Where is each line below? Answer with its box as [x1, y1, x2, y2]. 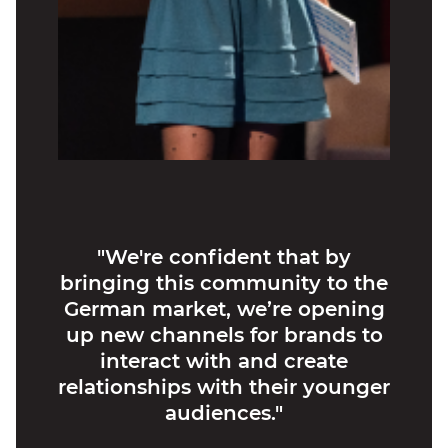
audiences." [165, 401, 283, 426]
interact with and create [100, 349, 348, 374]
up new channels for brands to [65, 323, 383, 348]
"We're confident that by [97, 245, 351, 270]
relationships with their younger [58, 375, 390, 400]
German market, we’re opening [63, 297, 385, 322]
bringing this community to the [60, 271, 388, 296]
